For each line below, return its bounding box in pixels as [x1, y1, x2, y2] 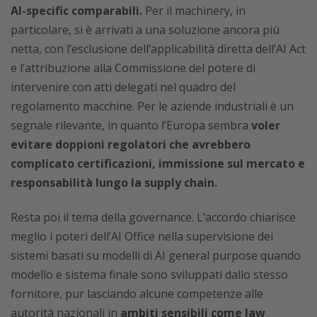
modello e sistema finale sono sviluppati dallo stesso [11, 266, 288, 282]
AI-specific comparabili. [11, 2, 142, 18]
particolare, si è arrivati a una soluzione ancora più [11, 21, 279, 38]
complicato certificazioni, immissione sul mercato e [11, 155, 305, 171]
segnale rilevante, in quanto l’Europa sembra [11, 117, 251, 133]
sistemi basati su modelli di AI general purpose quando [11, 247, 301, 263]
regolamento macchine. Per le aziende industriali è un [11, 98, 294, 114]
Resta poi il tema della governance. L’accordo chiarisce [11, 209, 296, 225]
